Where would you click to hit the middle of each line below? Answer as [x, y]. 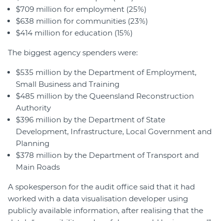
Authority [33, 108]
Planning [33, 144]
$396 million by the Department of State [91, 120]
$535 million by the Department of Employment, [106, 73]
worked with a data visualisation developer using [98, 199]
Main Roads [38, 167]
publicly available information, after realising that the [106, 211]
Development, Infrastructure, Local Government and [114, 132]
